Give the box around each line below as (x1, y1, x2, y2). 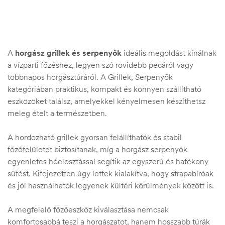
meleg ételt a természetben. (8, 108, 107, 118)
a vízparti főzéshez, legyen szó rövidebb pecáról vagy (8, 60, 193, 70)
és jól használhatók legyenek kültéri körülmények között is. (8, 180, 214, 190)
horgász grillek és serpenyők (15, 48, 122, 58)
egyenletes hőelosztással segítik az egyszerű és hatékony (8, 156, 208, 166)
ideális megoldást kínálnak (122, 48, 216, 58)
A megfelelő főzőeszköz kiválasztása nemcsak (8, 204, 169, 214)
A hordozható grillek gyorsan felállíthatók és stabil (8, 132, 182, 142)
